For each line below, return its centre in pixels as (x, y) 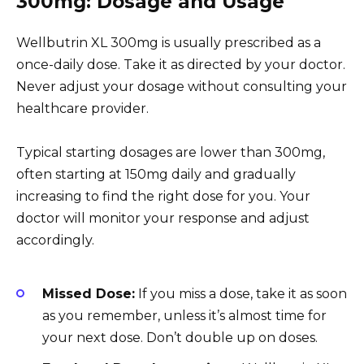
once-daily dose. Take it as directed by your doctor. (181, 65)
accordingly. (55, 240)
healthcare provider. (82, 109)
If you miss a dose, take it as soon (241, 293)
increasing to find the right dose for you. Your (163, 197)
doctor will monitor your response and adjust (163, 219)
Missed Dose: (89, 293)
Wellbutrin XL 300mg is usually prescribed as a (169, 43)
